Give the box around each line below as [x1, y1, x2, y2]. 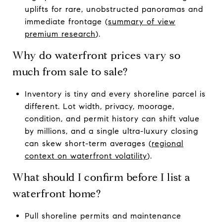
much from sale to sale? [12, 65, 128, 78]
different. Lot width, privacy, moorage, [24, 101, 174, 111]
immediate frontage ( [24, 16, 108, 26]
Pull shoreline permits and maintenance [24, 211, 181, 221]
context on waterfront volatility [24, 151, 147, 161]
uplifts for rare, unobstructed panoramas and [24, 4, 203, 14]
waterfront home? [12, 187, 101, 200]
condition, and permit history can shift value [24, 113, 200, 123]
